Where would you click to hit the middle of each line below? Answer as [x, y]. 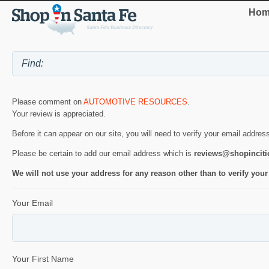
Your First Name [43, 259]
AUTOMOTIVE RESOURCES [135, 102]
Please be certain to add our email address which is [103, 154]
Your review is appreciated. [59, 114]
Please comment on [48, 102]
